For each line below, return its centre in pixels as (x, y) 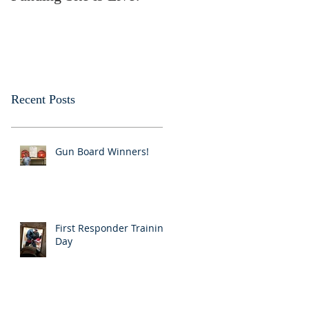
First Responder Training (112, 228)
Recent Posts (43, 99)
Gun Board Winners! (102, 151)
